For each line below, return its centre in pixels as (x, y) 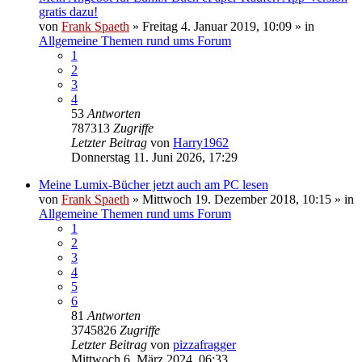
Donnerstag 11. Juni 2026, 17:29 (154, 157)
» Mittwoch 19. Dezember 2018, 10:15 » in (242, 199)
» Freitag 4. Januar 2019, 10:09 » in (222, 26)
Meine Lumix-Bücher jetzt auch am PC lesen (154, 184)
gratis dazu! (68, 11)
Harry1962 (201, 142)
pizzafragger (204, 344)
